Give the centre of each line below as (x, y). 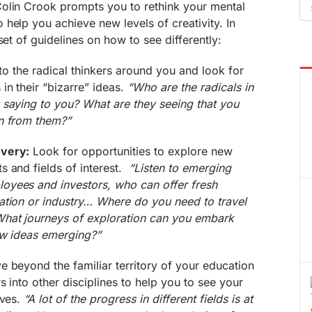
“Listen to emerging (180, 168)
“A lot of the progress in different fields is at (138, 299)
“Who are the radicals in (190, 87)
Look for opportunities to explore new (131, 151)
